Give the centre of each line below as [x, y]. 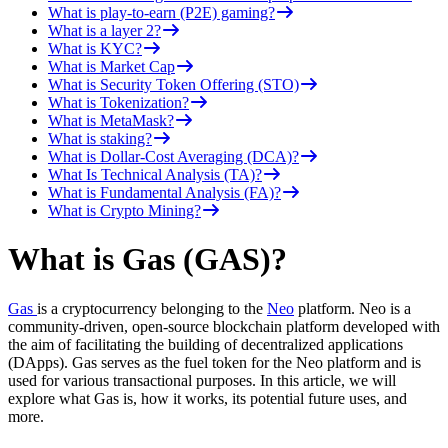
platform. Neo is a [352, 308]
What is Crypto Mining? [124, 210]
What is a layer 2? [104, 30]
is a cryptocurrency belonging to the [152, 308]
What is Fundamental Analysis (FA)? [164, 192]
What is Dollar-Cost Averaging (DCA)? [173, 156]
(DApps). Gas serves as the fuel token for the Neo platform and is [214, 362]
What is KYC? [95, 48]
